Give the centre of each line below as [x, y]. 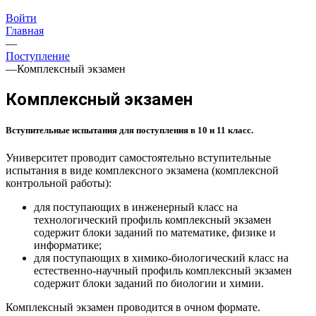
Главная [25, 31]
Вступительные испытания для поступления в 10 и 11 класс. [129, 130]
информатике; [68, 245]
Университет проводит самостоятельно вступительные [138, 158]
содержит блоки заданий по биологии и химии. [149, 284]
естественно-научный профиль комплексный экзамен [163, 271]
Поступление [38, 56]
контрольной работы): [59, 183]
